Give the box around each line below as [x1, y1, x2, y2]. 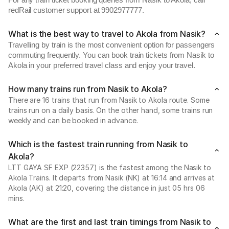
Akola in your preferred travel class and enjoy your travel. [8, 61, 195, 70]
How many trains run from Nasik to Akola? [8, 84, 167, 94]
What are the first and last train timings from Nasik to [8, 217, 212, 227]
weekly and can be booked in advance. [8, 116, 138, 125]
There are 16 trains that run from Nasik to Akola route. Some [8, 96, 210, 104]
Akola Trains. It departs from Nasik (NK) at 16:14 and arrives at [8, 173, 215, 182]
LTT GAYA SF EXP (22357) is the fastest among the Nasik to [8, 163, 211, 172]
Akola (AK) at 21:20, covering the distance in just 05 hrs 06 [8, 184, 205, 192]
